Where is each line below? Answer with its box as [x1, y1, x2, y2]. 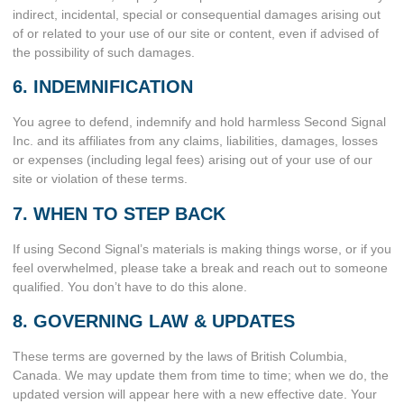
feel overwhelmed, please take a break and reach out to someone [13, 260, 388, 275]
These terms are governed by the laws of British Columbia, [13, 349, 347, 364]
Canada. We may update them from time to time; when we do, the [13, 368, 389, 383]
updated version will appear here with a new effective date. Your [13, 387, 377, 402]
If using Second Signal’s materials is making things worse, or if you [13, 241, 391, 256]
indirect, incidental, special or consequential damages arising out [13, 7, 381, 23]
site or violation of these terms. [13, 171, 188, 187]
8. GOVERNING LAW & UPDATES [13, 311, 295, 332]
